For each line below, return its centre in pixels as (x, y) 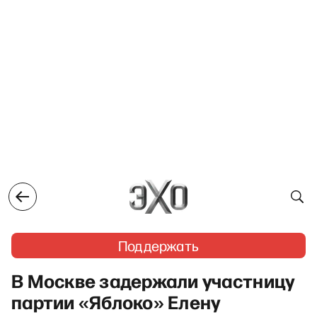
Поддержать (158, 246)
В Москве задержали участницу (153, 280)
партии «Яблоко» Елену (116, 301)
